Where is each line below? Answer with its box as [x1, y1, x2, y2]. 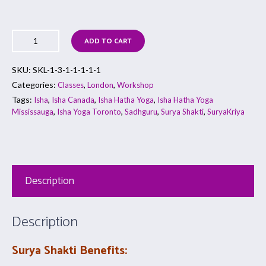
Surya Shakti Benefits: [12, 241, 128, 261]
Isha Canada [52, 95, 94, 105]
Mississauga [12, 107, 53, 117]
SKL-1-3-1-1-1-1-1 [33, 65, 101, 75]
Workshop [117, 80, 154, 90]
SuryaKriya [207, 107, 245, 117]
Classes [58, 80, 84, 90]
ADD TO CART [84, 36, 132, 47]
